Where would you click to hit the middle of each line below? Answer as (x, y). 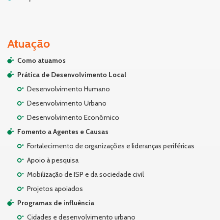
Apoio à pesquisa (53, 160)
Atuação (29, 44)
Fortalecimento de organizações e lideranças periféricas (111, 146)
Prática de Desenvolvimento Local (72, 75)
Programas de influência (56, 203)
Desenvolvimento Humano (69, 89)
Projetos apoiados (55, 189)
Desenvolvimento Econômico (73, 118)
